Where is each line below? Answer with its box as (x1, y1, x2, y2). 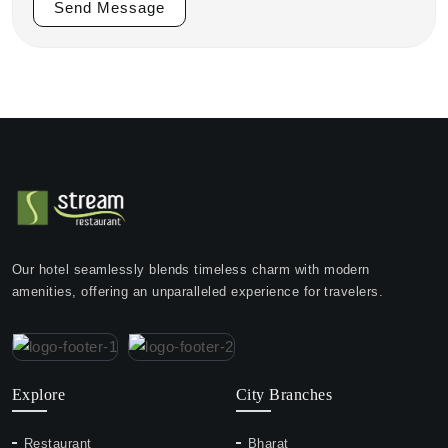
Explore (12, 386, 66, 404)
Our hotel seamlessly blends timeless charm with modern (12, 262, 370, 278)
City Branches (236, 386, 333, 404)
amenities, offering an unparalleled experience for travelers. (12, 284, 384, 300)
